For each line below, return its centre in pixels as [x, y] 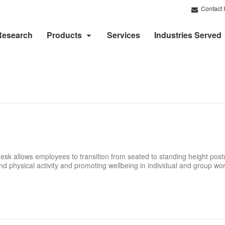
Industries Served [188, 35]
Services [124, 35]
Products [64, 35]
